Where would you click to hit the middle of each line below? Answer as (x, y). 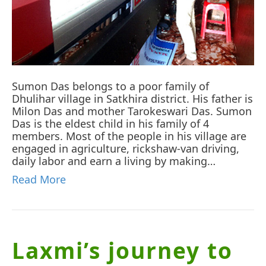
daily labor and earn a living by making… (114, 161)
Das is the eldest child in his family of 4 (110, 123)
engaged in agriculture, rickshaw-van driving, (126, 148)
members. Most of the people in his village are (129, 136)
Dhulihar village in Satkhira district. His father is (132, 98)
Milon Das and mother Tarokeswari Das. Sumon (132, 111)
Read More (39, 179)
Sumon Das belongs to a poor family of (110, 86)
